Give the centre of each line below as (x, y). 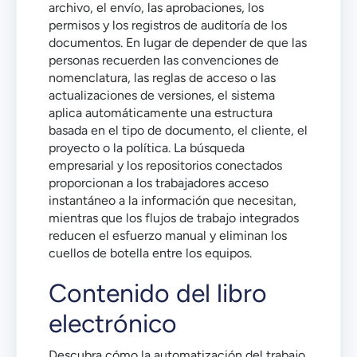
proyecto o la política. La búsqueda (147, 148)
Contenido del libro (158, 293)
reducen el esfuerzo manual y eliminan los (168, 235)
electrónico (113, 324)
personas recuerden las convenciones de (164, 60)
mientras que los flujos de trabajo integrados (174, 218)
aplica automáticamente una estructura (161, 113)
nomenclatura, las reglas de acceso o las (162, 78)
